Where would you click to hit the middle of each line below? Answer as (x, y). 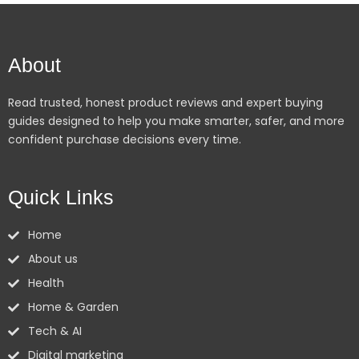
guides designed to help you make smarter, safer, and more (176, 121)
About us (52, 259)
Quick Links (61, 197)
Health (46, 283)
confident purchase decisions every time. (125, 139)
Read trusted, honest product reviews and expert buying (165, 102)
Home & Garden (73, 307)
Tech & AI (54, 331)
